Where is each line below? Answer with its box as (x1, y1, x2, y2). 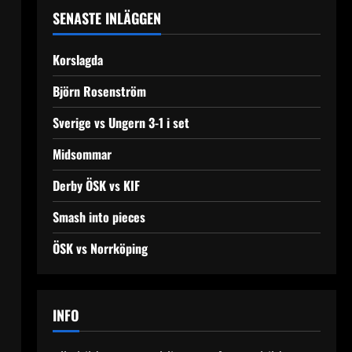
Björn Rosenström (52, 82, 146, 101)
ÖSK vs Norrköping (52, 239, 148, 258)
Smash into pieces (52, 207, 145, 227)
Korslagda (52, 50, 103, 70)
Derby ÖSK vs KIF (52, 176, 140, 196)
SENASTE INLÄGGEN (52, 8, 161, 29)
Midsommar (52, 145, 112, 164)
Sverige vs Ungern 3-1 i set (52, 113, 189, 133)
